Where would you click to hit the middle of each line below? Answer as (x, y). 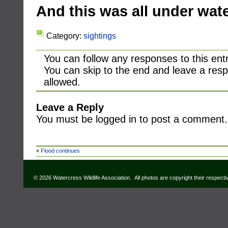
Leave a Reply (70, 107)
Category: (65, 36)
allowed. (62, 82)
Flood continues (60, 151)
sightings (100, 36)
